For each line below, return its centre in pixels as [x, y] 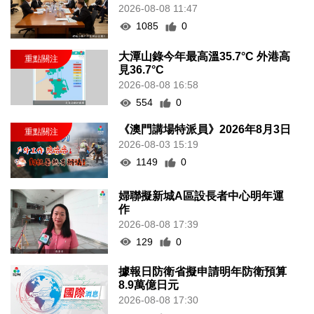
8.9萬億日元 [149, 285]
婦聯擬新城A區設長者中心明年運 [202, 196]
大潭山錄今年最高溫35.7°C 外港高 [205, 57]
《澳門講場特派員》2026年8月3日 [205, 130]
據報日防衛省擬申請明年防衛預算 [203, 272]
